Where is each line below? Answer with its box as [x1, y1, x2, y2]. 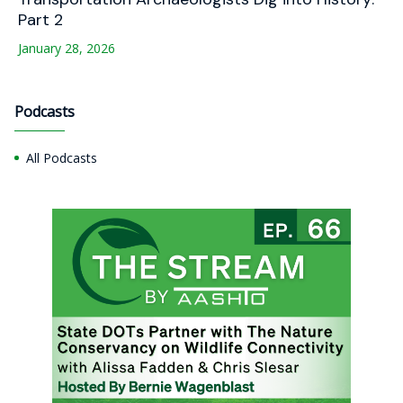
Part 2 [18, 9, 63, 31]
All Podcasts [26, 149, 97, 167]
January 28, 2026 [18, 40, 115, 58]
